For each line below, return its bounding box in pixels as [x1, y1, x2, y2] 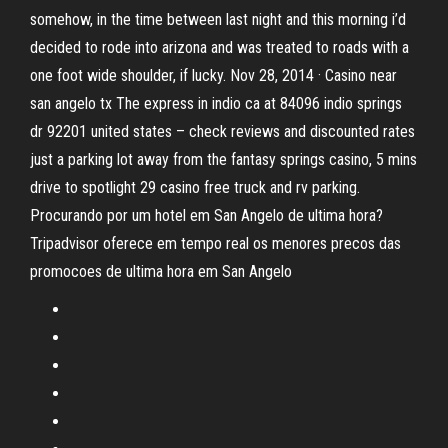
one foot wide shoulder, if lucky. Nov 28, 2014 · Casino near [30, 66, 397, 85]
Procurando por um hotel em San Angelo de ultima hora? [30, 206, 383, 225]
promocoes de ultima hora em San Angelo [30, 262, 292, 281]
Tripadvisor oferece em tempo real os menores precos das [30, 234, 401, 253]
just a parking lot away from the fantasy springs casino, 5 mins [30, 150, 417, 169]
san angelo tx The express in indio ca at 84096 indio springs [30, 94, 402, 113]
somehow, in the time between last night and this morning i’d [30, 10, 406, 29]
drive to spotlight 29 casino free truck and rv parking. [30, 178, 360, 197]
